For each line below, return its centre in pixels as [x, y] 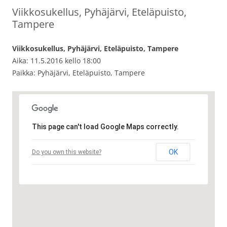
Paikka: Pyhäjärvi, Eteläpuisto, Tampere [79, 73]
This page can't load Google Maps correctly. [105, 127]
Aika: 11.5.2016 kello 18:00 [56, 61]
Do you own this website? [66, 152]
